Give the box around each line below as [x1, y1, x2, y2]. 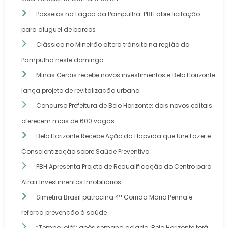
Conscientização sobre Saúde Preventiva [21, 147, 150, 156]
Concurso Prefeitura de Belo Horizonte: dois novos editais [36, 101, 212, 110]
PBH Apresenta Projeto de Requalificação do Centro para [36, 162, 212, 172]
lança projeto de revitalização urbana [21, 86, 140, 95]
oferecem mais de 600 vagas [21, 117, 115, 126]
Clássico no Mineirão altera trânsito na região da [36, 40, 190, 49]
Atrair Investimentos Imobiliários [21, 178, 121, 187]
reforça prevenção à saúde [21, 208, 107, 217]
